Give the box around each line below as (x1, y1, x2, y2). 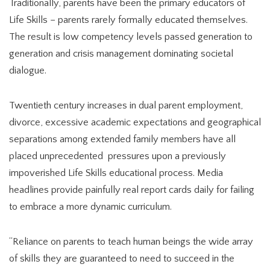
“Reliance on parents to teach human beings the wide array (9, 236, 253, 247)
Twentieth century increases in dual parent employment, (9, 100, 243, 111)
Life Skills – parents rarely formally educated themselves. (9, 14, 248, 25)
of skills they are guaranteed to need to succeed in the (9, 253, 234, 264)
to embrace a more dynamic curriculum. (9, 201, 172, 212)
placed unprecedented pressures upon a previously (9, 151, 226, 162)
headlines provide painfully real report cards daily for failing (9, 184, 254, 195)
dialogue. (9, 65, 46, 76)
